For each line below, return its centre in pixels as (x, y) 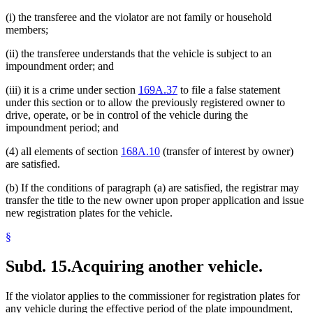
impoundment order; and (60, 66)
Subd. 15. (38, 266)
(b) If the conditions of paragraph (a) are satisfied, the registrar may (152, 188)
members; (27, 30)
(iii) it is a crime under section (72, 90)
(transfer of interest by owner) (227, 152)
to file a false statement (229, 90)
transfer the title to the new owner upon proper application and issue (155, 201)
